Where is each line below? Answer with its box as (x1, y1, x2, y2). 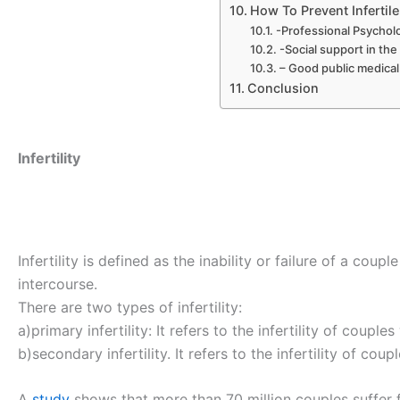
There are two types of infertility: (18, 297, 242, 316)
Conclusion (247, 79, 320, 96)
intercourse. (18, 274, 97, 293)
